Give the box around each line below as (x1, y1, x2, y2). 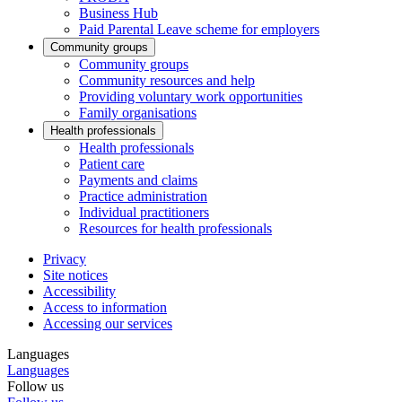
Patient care (79, 155, 144, 171)
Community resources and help (79, 72, 255, 88)
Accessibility (43, 283, 116, 299)
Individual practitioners (79, 204, 209, 220)
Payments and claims (79, 171, 197, 188)
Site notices (43, 267, 108, 283)
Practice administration (79, 188, 207, 204)
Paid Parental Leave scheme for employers (79, 21, 319, 37)
